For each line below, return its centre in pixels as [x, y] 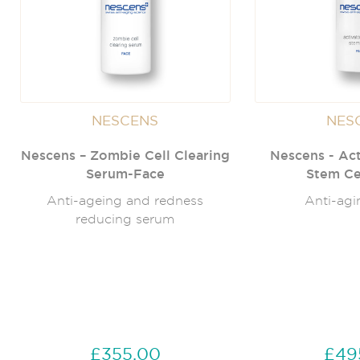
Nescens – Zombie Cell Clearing [125, 155]
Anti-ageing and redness [125, 201]
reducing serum [125, 219]
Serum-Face [125, 174]
